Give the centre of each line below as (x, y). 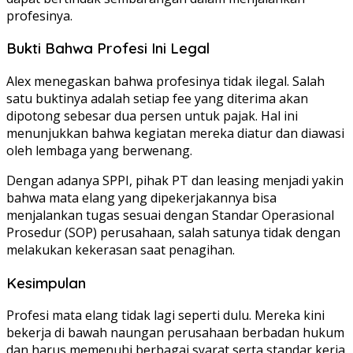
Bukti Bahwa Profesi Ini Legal (108, 48)
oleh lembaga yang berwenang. (99, 150)
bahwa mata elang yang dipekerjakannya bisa (141, 198)
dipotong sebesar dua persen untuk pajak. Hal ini (152, 116)
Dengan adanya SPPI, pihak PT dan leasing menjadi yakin (175, 180)
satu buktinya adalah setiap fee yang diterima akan (157, 98)
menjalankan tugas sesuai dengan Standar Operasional (170, 215)
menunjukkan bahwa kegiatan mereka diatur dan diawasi (175, 133)
